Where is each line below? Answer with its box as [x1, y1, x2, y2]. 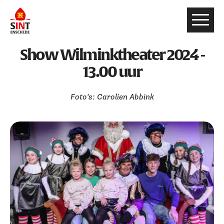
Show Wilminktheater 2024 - [20, 45, 204, 63]
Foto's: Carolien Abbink [70, 92, 154, 102]
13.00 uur [82, 62, 142, 80]
